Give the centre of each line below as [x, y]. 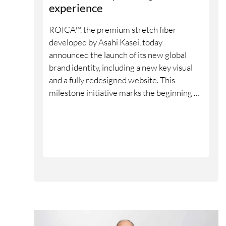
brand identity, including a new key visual [121, 67]
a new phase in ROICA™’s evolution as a [119, 105]
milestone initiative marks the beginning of [125, 92]
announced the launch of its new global [118, 54]
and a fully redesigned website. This [112, 80]
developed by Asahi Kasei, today [105, 42]
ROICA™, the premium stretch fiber [112, 29]
